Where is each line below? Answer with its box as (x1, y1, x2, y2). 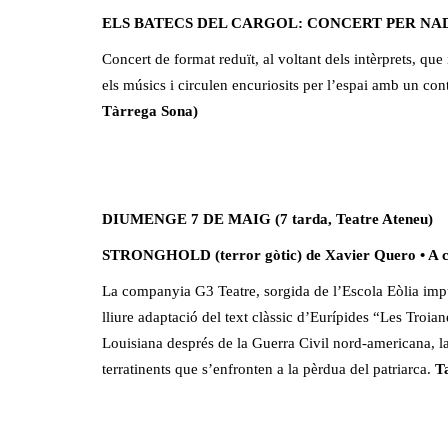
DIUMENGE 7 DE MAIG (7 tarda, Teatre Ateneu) (102, 210, 433, 227)
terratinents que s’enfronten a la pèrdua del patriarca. (102, 360, 435, 377)
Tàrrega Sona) (102, 102, 198, 119)
